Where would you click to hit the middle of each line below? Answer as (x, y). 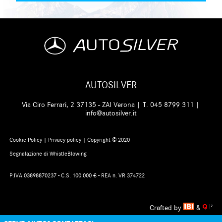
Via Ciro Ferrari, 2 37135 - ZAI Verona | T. (86, 105)
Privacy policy (64, 140)
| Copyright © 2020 (105, 140)
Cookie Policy (26, 140)
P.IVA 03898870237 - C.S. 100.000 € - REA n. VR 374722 (77, 176)
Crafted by (165, 208)
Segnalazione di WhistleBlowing (48, 154)
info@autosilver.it (111, 113)
